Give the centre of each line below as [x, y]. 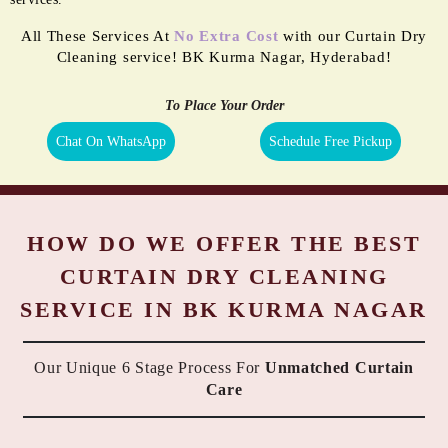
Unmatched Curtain [339, 368]
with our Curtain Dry [353, 35]
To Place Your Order [224, 105]
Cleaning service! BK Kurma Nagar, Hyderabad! [224, 56]
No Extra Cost [226, 35]
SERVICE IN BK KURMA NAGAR [224, 309]
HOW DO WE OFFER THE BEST [224, 243]
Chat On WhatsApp [111, 141]
